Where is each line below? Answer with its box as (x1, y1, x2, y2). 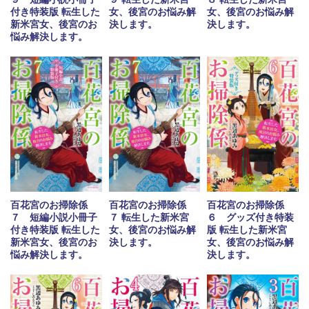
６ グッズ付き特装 (207, 212, 295, 223)
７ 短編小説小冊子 (10, 212, 98, 223)
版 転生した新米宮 (207, 224, 288, 236)
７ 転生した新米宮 (108, 212, 189, 223)
